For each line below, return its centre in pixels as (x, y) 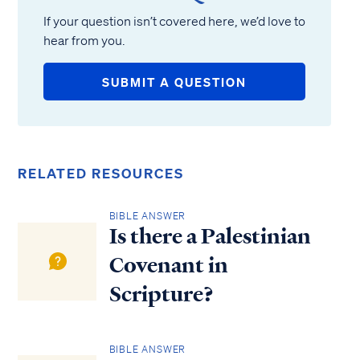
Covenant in (168, 266)
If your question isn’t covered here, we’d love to (174, 21)
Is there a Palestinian (210, 237)
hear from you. (84, 40)
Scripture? (161, 295)
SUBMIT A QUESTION (174, 82)
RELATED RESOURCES (101, 173)
